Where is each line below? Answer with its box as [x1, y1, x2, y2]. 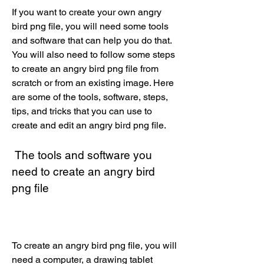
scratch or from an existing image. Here [12, 77, 174, 88]
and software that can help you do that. [12, 35, 171, 46]
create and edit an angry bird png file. [12, 120, 166, 131]
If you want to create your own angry [12, 6, 161, 18]
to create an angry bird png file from [12, 63, 159, 74]
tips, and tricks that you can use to [12, 105, 152, 117]
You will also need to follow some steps [12, 49, 175, 60]
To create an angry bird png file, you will [12, 240, 177, 251]
